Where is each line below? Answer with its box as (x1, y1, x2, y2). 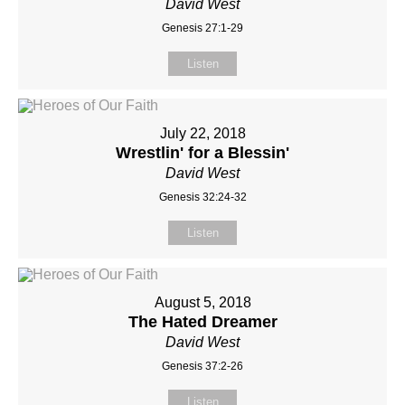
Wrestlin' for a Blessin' (116, 144, 289, 162)
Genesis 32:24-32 (158, 191, 247, 203)
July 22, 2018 (159, 126, 246, 141)
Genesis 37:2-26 (162, 360, 243, 372)
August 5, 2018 (154, 295, 251, 310)
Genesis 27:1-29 (162, 22, 243, 34)
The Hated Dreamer (127, 313, 278, 331)
